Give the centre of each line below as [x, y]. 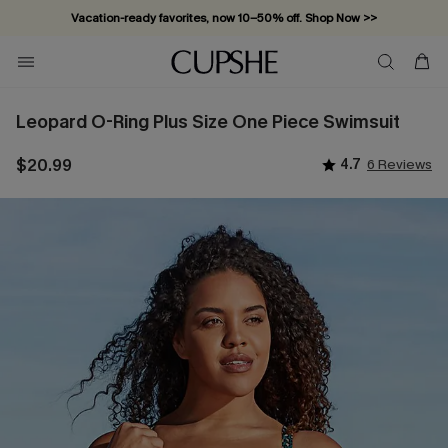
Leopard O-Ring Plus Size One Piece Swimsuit [208, 122]
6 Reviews [399, 164]
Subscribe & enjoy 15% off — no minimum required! [224, 54]
